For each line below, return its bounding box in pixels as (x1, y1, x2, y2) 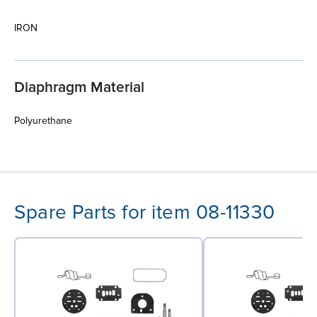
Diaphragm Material (14, 78, 144, 96)
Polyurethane (14, 114, 72, 127)
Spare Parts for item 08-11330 (14, 200, 275, 224)
